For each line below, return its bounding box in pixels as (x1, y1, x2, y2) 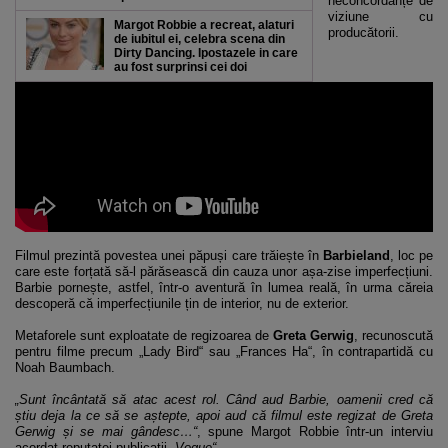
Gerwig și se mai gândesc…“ (15, 424, 197, 439)
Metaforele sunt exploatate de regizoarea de (15, 328, 273, 343)
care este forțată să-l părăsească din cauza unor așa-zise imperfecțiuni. (15, 264, 433, 279)
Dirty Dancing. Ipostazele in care (114, 46, 298, 60)
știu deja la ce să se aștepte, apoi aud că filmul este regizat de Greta (15, 408, 433, 423)
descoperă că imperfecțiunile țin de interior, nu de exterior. (15, 296, 349, 311)
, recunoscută (354, 328, 433, 343)
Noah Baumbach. (15, 360, 115, 375)
